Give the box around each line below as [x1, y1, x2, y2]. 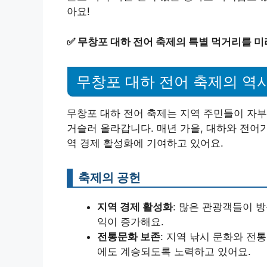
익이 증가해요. [97, 216, 164, 228]
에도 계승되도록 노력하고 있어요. [97, 246, 251, 258]
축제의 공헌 [78, 170, 141, 185]
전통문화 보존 [97, 231, 160, 243]
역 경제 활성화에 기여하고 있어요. [67, 137, 223, 150]
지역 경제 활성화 [97, 201, 173, 213]
